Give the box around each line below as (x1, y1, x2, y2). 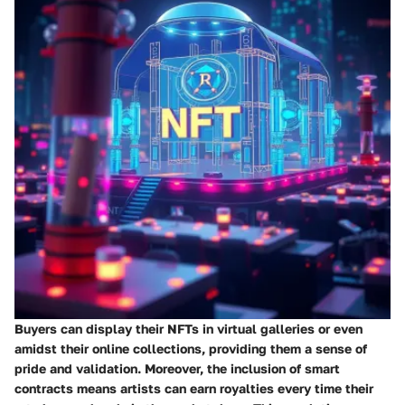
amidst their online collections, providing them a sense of (14, 340, 367, 356)
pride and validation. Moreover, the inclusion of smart (14, 360, 340, 376)
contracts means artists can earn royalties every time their (14, 380, 373, 396)
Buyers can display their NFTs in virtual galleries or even (14, 320, 363, 336)
